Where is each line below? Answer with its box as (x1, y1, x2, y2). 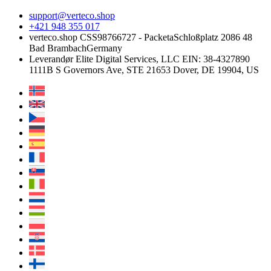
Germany (87, 42, 122, 53)
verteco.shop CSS (29, 31, 97, 42)
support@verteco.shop (29, 10, 115, 21)
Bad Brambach (29, 42, 87, 53)
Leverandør (29, 53, 73, 64)
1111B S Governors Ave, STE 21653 (29, 64, 171, 75)
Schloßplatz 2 (174, 31, 226, 42)
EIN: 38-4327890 (182, 53, 250, 64)
